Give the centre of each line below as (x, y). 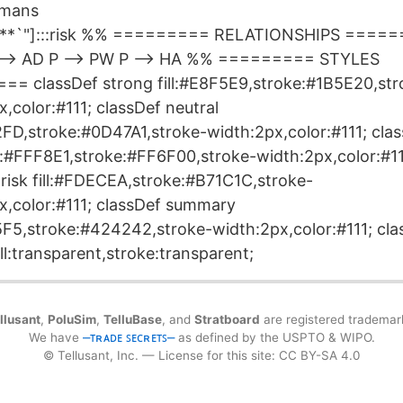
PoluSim (72, 319)
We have (55, 337)
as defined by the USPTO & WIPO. (274, 337)
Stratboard (227, 319)
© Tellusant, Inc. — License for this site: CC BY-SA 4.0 (201, 355)
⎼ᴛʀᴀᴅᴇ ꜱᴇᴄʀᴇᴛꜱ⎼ (128, 337)
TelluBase (133, 319)
